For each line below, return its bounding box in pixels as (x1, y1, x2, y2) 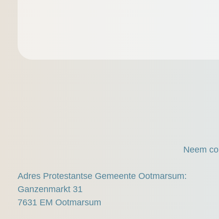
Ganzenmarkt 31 (18, 184, 83, 194)
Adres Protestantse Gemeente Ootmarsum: (18, 171, 187, 181)
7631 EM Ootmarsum (18, 197, 101, 207)
